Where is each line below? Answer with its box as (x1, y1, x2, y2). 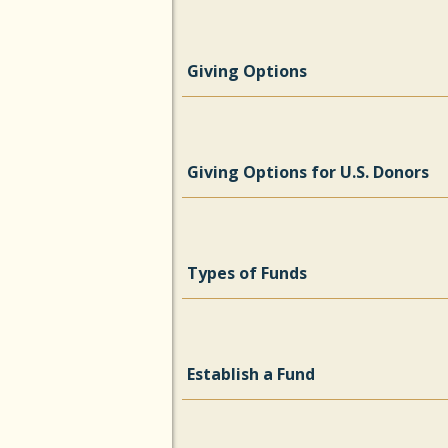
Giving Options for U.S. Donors (187, 161, 429, 183)
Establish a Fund (187, 363, 315, 385)
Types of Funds (187, 262, 307, 284)
